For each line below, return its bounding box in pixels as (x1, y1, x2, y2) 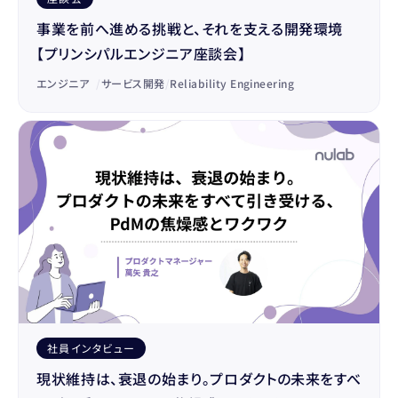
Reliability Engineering (170, 75, 295, 91)
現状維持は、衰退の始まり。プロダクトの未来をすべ (36, 368, 362, 390)
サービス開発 (100, 75, 165, 91)
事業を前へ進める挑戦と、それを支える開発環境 (36, 17, 344, 39)
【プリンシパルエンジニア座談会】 (36, 42, 246, 64)
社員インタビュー (47, 340, 136, 356)
